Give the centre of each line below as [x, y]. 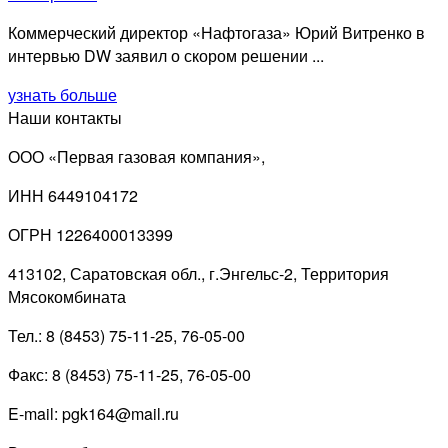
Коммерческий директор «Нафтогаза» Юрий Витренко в [216, 33]
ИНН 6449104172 [73, 196]
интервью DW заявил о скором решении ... [166, 56]
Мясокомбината [67, 297]
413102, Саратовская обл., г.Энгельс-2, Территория [198, 274]
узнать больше [62, 95]
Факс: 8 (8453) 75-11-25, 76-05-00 [129, 375]
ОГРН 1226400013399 [90, 235]
